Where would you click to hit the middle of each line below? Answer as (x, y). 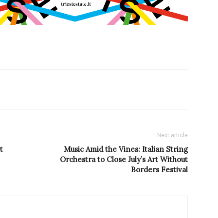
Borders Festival (159, 170)
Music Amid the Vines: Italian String (126, 149)
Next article (173, 136)
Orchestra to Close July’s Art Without (124, 160)
